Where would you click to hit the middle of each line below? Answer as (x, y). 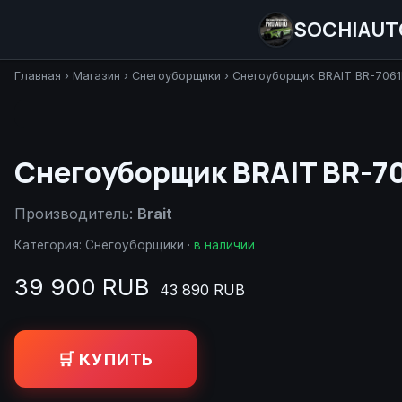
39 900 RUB (82, 287)
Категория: (50, 245)
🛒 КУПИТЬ (106, 358)
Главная (38, 76)
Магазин (96, 76)
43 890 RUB (202, 290)
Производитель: (76, 214)
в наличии (224, 245)
